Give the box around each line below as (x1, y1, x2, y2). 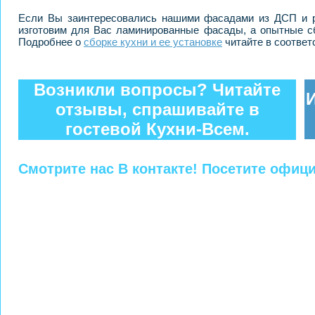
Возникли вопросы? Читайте (34, 80, 281, 100)
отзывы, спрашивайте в (55, 100, 259, 120)
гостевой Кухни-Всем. (65, 120, 250, 139)
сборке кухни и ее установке (84, 36, 222, 49)
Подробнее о (18, 36, 84, 49)
